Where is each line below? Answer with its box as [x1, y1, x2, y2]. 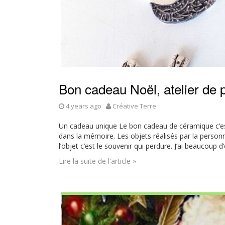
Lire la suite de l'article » [59, 156, 136, 166]
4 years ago [66, 101, 101, 110]
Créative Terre [113, 101, 156, 110]
